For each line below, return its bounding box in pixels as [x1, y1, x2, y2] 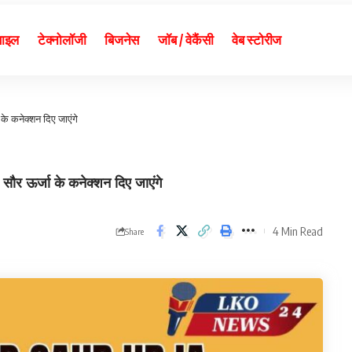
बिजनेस [104, 31, 140, 49]
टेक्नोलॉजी [38, 31, 86, 49]
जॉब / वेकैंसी [158, 31, 214, 49]
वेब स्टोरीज [232, 31, 281, 49]
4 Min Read [272, 223, 323, 238]
